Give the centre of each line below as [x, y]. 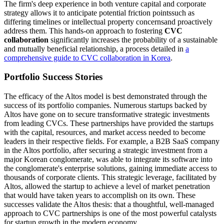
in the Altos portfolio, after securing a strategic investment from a [106, 150]
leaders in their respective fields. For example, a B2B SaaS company [112, 141]
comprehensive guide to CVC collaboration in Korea [87, 57]
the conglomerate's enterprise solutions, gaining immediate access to [110, 168]
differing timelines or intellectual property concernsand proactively [108, 21]
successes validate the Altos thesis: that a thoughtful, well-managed [109, 204]
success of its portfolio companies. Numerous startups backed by [105, 105]
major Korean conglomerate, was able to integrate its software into [108, 159]
